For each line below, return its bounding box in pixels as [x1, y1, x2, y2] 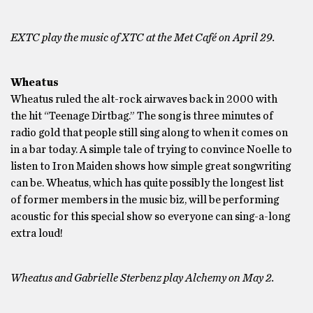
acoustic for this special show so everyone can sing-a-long [10, 211, 290, 222]
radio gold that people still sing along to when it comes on [10, 127, 288, 138]
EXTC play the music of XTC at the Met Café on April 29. [10, 32, 275, 43]
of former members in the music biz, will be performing [10, 194, 279, 205]
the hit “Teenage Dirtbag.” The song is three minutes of [10, 110, 273, 122]
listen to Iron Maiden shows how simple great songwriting [10, 161, 291, 172]
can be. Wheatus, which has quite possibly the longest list [10, 177, 284, 189]
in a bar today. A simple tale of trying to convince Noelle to [10, 144, 292, 155]
